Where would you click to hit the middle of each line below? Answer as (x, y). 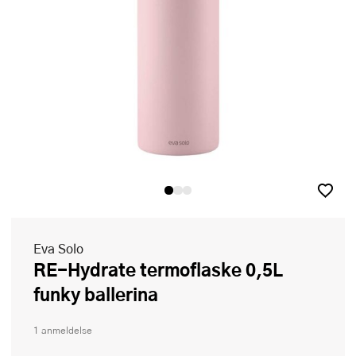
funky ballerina (96, 294)
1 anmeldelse (63, 331)
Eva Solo (58, 249)
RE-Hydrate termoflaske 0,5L (40, 270)
